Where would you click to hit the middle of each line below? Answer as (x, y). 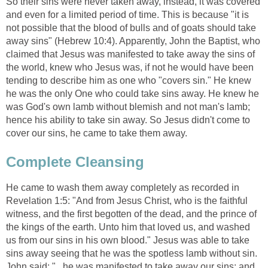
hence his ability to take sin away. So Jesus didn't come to (128, 120)
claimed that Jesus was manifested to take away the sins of (130, 54)
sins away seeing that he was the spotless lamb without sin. (132, 253)
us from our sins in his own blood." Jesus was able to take (128, 240)
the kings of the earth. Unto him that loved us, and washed (128, 227)
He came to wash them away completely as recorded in (123, 187)
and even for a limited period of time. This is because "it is (127, 15)
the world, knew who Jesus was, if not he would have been (130, 68)
